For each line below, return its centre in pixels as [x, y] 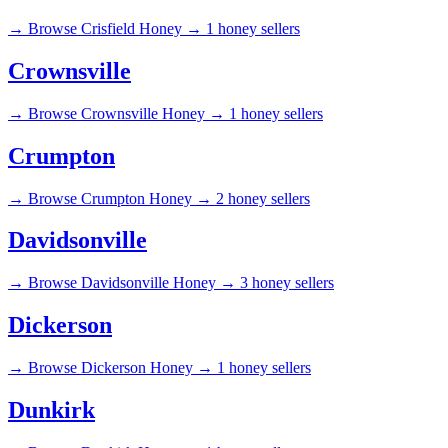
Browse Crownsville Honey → [126, 113]
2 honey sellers [263, 198]
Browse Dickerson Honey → [120, 368]
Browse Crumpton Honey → [120, 198]
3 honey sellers [287, 283]
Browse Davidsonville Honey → [132, 283]
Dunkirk [51, 410]
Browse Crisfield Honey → [115, 28]
